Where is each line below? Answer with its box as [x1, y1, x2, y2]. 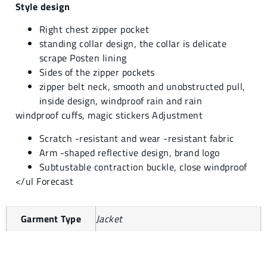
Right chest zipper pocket [39, 22, 149, 37]
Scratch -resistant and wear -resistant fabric [39, 131, 234, 145]
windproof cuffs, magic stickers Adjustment [15, 108, 203, 123]
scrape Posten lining [39, 51, 127, 66]
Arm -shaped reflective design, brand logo [39, 145, 220, 160]
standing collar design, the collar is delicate [39, 36, 227, 51]
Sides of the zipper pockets [39, 65, 155, 80]
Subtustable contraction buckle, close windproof [39, 159, 247, 174]
